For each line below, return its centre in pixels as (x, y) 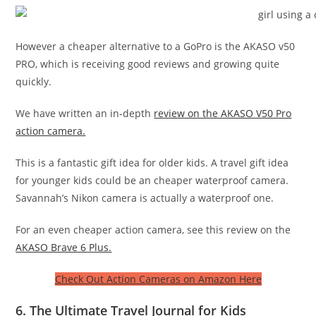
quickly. (34, 81)
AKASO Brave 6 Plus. (64, 247)
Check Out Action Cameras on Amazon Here (158, 279)
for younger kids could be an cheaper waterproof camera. (152, 180)
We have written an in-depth (85, 113)
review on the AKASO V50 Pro (223, 113)
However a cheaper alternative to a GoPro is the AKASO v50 (156, 46)
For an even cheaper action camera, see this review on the (153, 229)
